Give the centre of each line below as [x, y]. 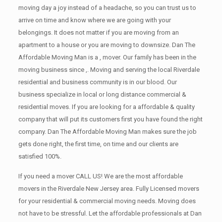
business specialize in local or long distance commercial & [102, 94]
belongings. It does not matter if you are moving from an [98, 32]
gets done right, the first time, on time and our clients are [98, 144]
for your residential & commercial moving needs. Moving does [107, 201]
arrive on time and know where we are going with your [94, 20]
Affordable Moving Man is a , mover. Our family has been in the [107, 57]
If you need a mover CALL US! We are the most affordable [100, 176]
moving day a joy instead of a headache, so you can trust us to [107, 8]
